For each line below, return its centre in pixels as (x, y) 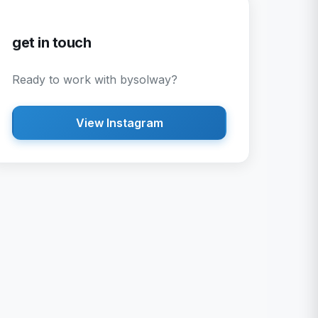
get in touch (51, 43)
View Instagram (119, 122)
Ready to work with (66, 79)
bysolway (146, 79)
